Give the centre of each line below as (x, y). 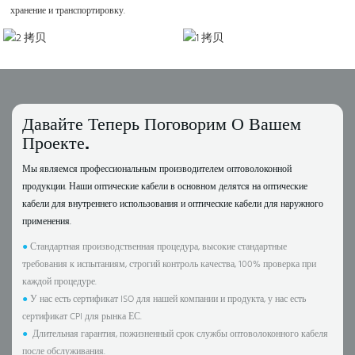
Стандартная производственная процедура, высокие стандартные (159, 247)
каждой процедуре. (60, 282)
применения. (48, 221)
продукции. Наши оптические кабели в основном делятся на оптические (165, 187)
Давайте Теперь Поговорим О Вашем (162, 124)
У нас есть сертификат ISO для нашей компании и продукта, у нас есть (168, 299)
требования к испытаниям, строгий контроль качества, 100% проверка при (170, 264)
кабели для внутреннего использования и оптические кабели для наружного (173, 204)
